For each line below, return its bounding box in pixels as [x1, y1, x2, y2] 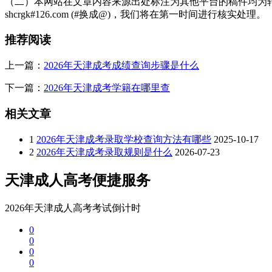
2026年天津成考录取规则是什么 [36, 146, 172, 157]
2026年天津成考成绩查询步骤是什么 [44, 60, 199, 71]
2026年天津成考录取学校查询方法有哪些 [36, 134, 211, 144]
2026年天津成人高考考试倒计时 [5, 203, 141, 214]
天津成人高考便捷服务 [5, 172, 151, 189]
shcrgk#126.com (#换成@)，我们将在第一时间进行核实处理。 [5, 8, 266, 19]
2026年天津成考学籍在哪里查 [44, 83, 170, 93]
